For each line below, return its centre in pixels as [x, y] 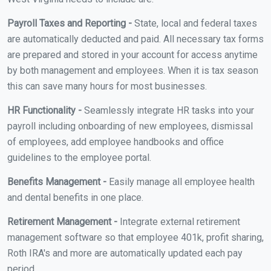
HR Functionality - [44, 110]
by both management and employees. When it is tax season [133, 70]
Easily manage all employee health [181, 181]
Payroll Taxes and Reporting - [70, 23]
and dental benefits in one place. [75, 197]
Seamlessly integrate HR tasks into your [168, 110]
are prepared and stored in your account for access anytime [132, 54]
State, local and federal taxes [194, 23]
